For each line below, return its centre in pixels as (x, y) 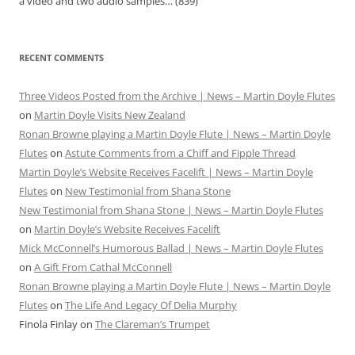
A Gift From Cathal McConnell (103, 267)
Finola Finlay (48, 324)
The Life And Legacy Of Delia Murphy (151, 305)
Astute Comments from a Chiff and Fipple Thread (180, 153)
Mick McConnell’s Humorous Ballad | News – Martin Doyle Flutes (171, 248)
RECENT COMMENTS (61, 58)
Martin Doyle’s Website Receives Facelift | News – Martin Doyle (166, 172)
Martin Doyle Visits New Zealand (110, 115)
